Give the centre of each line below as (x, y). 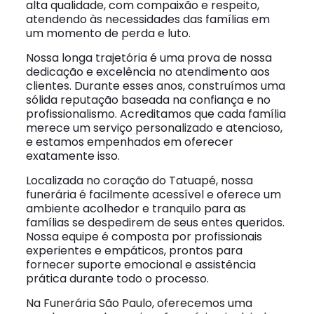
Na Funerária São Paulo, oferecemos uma (139, 303)
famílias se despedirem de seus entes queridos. (155, 223)
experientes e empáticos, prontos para (134, 251)
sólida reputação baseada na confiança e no (148, 100)
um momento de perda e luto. (108, 33)
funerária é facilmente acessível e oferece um (153, 194)
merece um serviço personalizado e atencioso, (154, 128)
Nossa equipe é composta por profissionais (144, 237)
